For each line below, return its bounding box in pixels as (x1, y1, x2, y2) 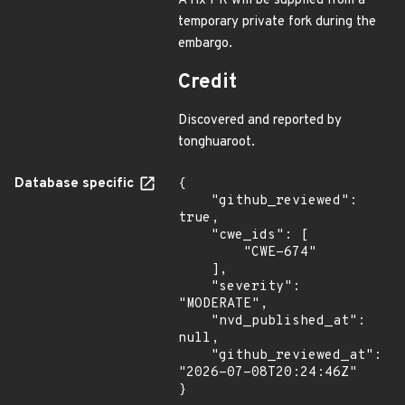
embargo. (178, 35, 232, 52)
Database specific (14, 175, 137, 193)
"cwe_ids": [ (178, 227, 211, 244)
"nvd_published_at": (178, 313, 211, 330)
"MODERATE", (178, 296, 268, 313)
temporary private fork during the (178, 14, 376, 31)
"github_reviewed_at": (178, 347, 211, 364)
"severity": (178, 278, 211, 296)
